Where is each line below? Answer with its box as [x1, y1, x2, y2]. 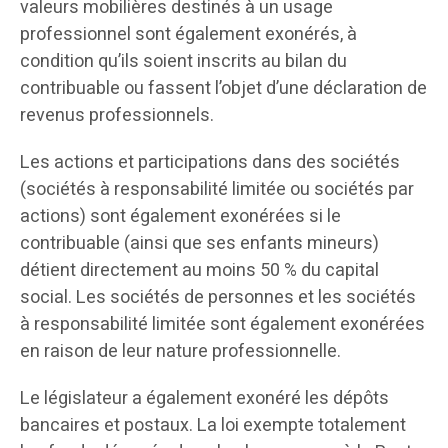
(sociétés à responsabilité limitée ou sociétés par [20, 176, 414, 204]
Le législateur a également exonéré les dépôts [20, 385, 389, 413]
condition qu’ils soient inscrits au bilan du [20, 48, 347, 76]
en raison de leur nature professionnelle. [20, 338, 341, 366]
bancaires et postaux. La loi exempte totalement [20, 412, 406, 440]
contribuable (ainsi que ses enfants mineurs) [20, 230, 379, 258]
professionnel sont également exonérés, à [20, 21, 357, 49]
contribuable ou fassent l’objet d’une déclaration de [20, 75, 427, 103]
